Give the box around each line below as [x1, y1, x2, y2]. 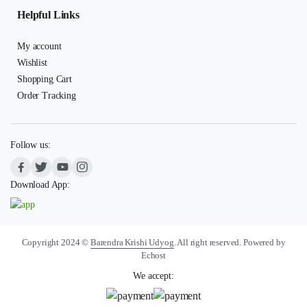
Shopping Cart [17, 73, 72, 84]
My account [17, 40, 62, 51]
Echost [140, 250, 167, 260]
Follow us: [10, 139, 51, 150]
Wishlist [17, 57, 47, 68]
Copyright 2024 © [21, 237, 90, 247]
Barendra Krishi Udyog [90, 237, 174, 247]
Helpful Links [17, 8, 79, 21]
